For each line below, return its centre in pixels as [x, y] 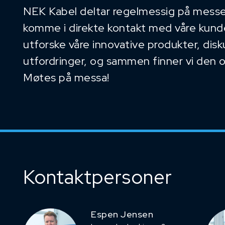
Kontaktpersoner [98, 177]
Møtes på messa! [66, 77]
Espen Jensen [122, 214]
